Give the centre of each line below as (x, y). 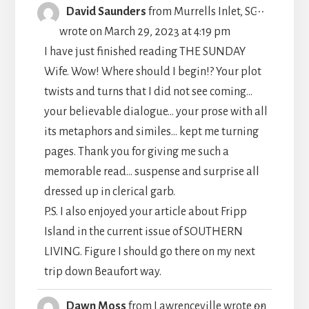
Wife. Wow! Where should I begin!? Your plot (152, 71)
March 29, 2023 (140, 31)
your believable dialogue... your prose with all (156, 111)
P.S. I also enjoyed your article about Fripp (145, 211)
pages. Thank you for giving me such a (136, 151)
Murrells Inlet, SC (215, 11)
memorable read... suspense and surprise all (151, 171)
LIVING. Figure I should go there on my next (149, 251)
